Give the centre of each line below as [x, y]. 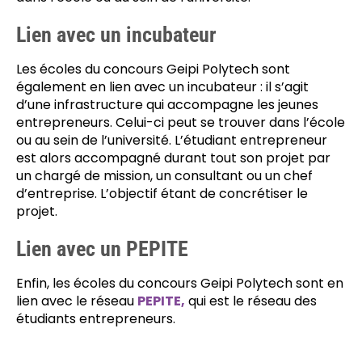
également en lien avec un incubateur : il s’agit [162, 87]
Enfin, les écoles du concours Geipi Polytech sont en [180, 283]
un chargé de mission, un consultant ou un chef [164, 176]
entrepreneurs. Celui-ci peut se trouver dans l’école [181, 122]
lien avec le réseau [77, 301]
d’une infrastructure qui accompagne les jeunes [167, 105]
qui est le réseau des [251, 301]
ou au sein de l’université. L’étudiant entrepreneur [172, 140]
